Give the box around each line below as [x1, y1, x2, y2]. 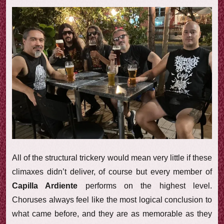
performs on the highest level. [85, 181, 212, 190]
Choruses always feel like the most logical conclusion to [12, 195, 212, 204]
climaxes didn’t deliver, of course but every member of [12, 167, 212, 176]
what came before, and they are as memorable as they [12, 209, 212, 218]
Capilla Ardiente [12, 181, 85, 190]
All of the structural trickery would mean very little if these [12, 153, 212, 162]
